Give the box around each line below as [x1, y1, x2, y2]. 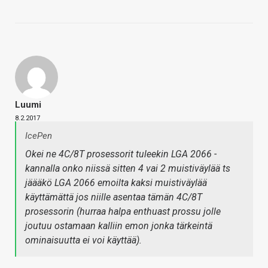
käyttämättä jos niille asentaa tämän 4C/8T [25, 191, 202, 203]
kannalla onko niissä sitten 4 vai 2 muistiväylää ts [25, 163, 230, 175]
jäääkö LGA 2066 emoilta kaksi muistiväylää [25, 177, 207, 189]
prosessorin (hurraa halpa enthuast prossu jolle [25, 206, 221, 218]
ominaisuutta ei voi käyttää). [25, 234, 142, 246]
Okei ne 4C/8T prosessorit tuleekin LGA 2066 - [25, 148, 217, 160]
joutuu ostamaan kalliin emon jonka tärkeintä [25, 220, 212, 232]
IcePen [25, 130, 52, 142]
